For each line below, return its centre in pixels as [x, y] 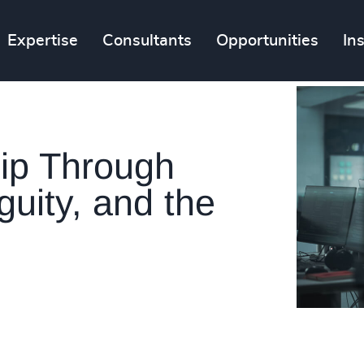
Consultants [147, 41]
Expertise [43, 41]
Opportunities [268, 41]
